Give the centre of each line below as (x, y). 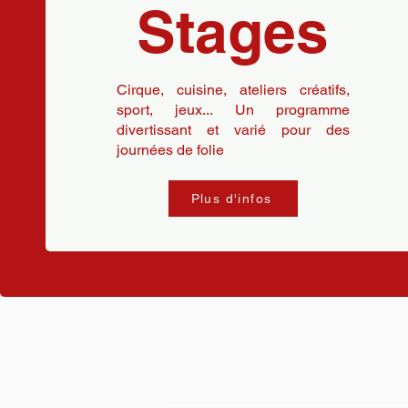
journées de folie (170, 150)
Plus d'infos (231, 199)
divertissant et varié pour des (233, 130)
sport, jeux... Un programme (233, 110)
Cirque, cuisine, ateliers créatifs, (233, 90)
